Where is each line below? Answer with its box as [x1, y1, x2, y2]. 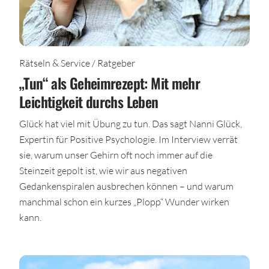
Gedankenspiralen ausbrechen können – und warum [19, 180, 234, 192]
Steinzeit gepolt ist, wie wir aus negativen [19, 164, 187, 176]
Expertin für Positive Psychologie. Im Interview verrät [19, 133, 238, 145]
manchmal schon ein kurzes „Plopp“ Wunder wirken [19, 195, 229, 207]
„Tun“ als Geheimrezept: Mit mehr [19, 71, 201, 94]
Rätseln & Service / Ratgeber [19, 56, 135, 68]
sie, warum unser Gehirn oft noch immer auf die [19, 148, 213, 160]
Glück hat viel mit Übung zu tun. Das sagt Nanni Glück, [19, 117, 242, 129]
